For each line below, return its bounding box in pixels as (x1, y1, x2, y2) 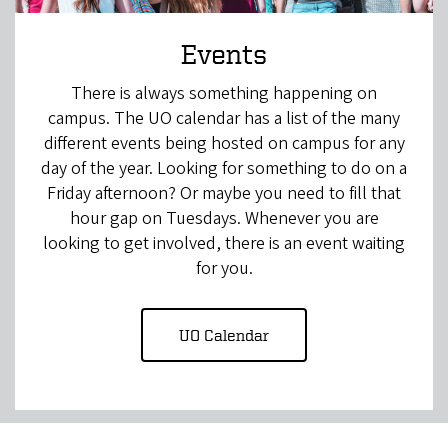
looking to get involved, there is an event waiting (43, 231, 405, 257)
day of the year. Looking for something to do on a (41, 156, 407, 182)
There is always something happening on (71, 81, 377, 107)
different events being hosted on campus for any (43, 131, 405, 157)
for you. (195, 256, 253, 282)
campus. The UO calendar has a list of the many (48, 106, 400, 132)
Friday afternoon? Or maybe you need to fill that (47, 181, 401, 207)
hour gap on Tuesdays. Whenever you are (69, 206, 379, 232)
